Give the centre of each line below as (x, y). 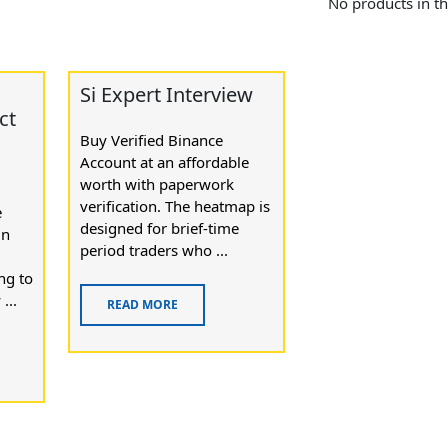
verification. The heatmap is (174, 206)
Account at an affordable (164, 162)
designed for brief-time (159, 228)
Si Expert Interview (166, 94)
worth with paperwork (156, 184)
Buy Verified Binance (151, 140)
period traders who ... (153, 250)
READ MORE (142, 304)
